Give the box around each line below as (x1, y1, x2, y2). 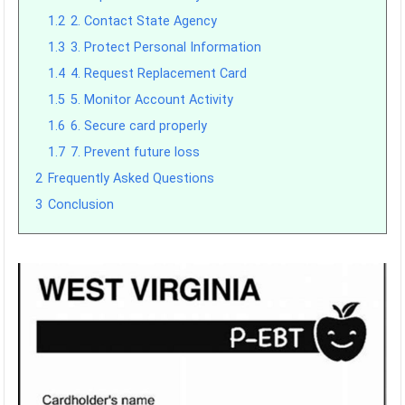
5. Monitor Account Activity (71, 92, 234, 108)
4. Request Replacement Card (71, 66, 248, 81)
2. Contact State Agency (71, 14, 218, 29)
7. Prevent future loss (71, 145, 201, 160)
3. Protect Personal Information (71, 40, 262, 55)
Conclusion (48, 197, 115, 212)
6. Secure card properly (71, 118, 208, 134)
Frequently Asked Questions (48, 171, 215, 186)
